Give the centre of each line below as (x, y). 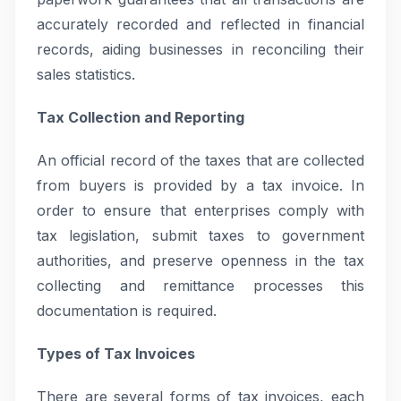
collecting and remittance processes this (200, 286)
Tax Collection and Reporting (141, 117)
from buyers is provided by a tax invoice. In (200, 185)
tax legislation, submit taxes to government (200, 235)
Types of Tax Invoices (116, 354)
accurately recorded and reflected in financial (200, 24)
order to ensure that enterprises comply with (200, 210)
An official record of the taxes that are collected (200, 160)
